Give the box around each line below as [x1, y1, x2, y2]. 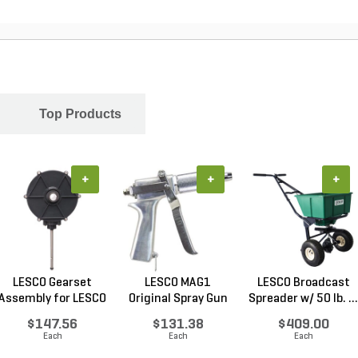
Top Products [39, 107, 121, 121]
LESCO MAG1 [145, 276, 211, 289]
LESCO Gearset [13, 276, 92, 289]
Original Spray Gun [128, 292, 228, 305]
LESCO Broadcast [257, 276, 350, 289]
